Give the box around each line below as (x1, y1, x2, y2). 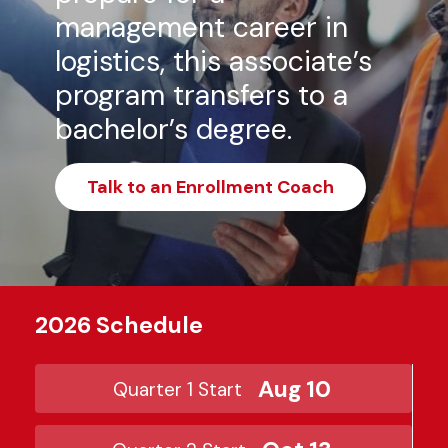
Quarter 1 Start (113, 376, 242, 402)
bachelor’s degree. (55, 111, 292, 148)
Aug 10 (258, 374, 331, 404)
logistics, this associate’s (55, 43, 372, 80)
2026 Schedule (35, 310, 203, 340)
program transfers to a (55, 77, 348, 114)
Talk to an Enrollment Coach (87, 175, 334, 199)
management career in (55, 9, 348, 46)
